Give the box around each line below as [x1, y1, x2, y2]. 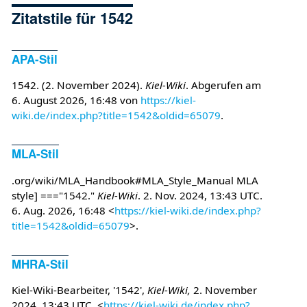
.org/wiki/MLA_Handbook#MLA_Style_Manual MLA [11, 173, 258, 187]
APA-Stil [11, 50, 58, 67]
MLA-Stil [11, 145, 59, 162]
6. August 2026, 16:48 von [11, 93, 140, 108]
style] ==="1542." [11, 188, 97, 202]
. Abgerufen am [185, 78, 261, 93]
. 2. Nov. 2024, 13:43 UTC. [137, 188, 262, 202]
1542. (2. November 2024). [11, 78, 145, 93]
